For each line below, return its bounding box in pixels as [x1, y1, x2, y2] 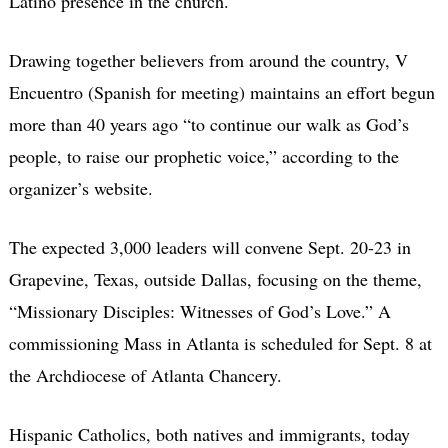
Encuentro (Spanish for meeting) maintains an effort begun [8, 80, 435, 105]
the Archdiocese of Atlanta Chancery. [8, 363, 282, 388]
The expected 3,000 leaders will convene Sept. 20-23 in [8, 235, 411, 260]
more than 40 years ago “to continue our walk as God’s [8, 112, 409, 137]
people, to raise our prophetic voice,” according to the [8, 144, 399, 169]
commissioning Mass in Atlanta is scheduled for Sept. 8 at [8, 331, 432, 356]
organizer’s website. [8, 176, 153, 201]
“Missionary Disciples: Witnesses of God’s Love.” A [8, 299, 391, 324]
